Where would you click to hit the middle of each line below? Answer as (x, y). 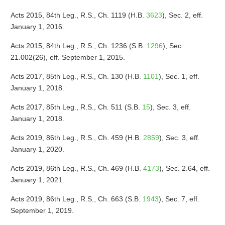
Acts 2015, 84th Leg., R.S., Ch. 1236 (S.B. (78, 46)
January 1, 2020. (37, 149)
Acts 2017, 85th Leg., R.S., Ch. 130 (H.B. (77, 76)
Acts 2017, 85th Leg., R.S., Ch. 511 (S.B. (76, 107)
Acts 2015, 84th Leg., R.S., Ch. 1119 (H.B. (78, 15)
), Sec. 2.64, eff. (184, 168)
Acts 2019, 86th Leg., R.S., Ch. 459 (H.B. (77, 138)
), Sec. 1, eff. (179, 76)
